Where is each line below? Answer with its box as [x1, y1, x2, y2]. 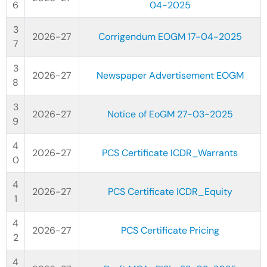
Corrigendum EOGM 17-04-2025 [98, 30, 242, 43]
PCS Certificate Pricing [120, 224, 219, 237]
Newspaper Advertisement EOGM [96, 69, 244, 82]
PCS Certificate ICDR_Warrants [102, 147, 238, 159]
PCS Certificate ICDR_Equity [107, 185, 232, 198]
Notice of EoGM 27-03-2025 [107, 108, 233, 120]
